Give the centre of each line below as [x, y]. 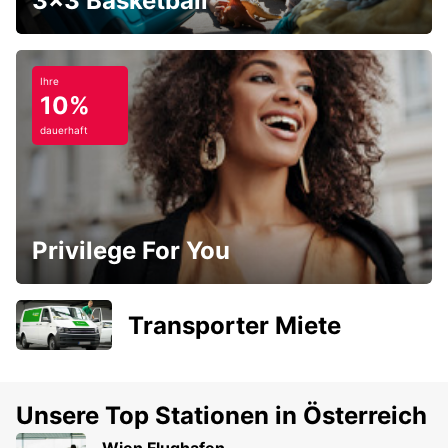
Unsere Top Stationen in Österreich [221, 416]
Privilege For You [131, 251]
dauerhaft [64, 130]
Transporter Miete [234, 325]
